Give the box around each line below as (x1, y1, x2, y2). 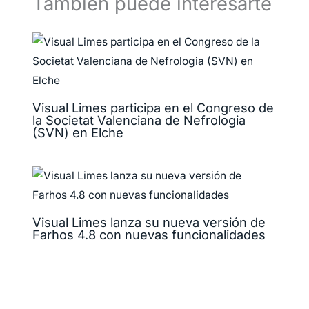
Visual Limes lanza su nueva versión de (32, 214, 266, 230)
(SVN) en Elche (32, 124, 124, 140)
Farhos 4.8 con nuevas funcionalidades (32, 226, 266, 242)
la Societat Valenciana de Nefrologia (32, 112, 246, 128)
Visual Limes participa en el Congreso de (32, 99, 275, 115)
